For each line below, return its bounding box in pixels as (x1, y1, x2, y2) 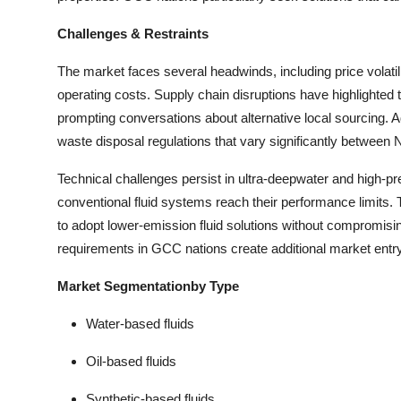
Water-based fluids (86, 316, 194, 331)
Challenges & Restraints (57, 26, 209, 41)
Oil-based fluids (86, 354, 176, 369)
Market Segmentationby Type (57, 278, 239, 294)
